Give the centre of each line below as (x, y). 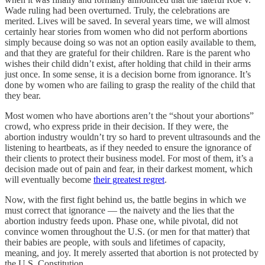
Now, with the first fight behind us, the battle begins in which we (125, 199)
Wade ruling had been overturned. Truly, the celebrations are (117, 10)
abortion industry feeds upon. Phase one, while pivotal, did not (121, 221)
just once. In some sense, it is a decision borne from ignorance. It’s (128, 74)
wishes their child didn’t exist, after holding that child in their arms (128, 63)
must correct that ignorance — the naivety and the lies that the (119, 210)
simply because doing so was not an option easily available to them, (130, 42)
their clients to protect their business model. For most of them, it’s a (129, 158)
